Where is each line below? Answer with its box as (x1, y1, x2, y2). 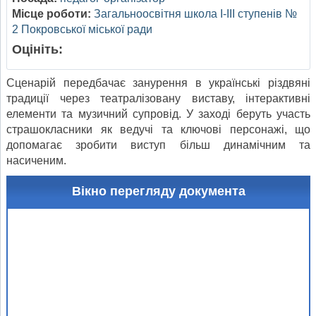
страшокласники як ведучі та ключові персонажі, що (6, 123, 310, 136)
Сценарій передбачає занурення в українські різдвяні (6, 77, 310, 90)
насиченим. (6, 154, 69, 167)
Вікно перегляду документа (71, 184, 245, 199)
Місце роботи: (12, 8, 91, 20)
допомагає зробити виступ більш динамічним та (6, 139, 310, 152)
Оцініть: (12, 42, 63, 57)
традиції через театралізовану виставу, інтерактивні (6, 92, 310, 105)
